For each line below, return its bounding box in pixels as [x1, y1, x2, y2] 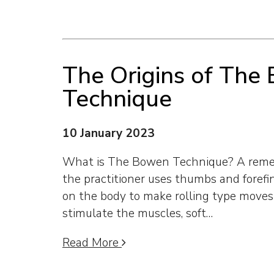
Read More [62, 234, 122, 251]
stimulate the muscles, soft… [62, 206, 213, 222]
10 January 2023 [62, 125, 155, 142]
